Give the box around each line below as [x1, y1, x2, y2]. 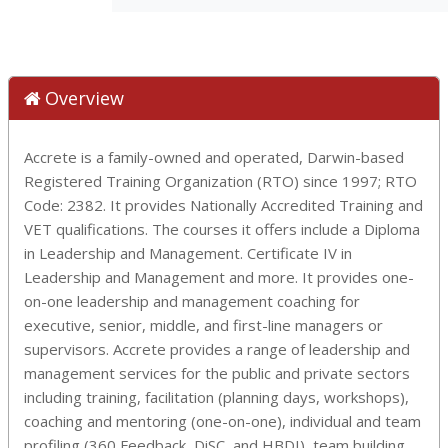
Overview [45, 85, 124, 110]
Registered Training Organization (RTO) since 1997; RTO [24, 170, 417, 191]
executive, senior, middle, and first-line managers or [24, 314, 383, 335]
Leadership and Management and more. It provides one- [24, 266, 414, 287]
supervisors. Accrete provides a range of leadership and [24, 338, 410, 359]
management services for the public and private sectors [24, 362, 410, 383]
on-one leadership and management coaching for [24, 290, 360, 311]
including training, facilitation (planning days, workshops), [24, 386, 409, 407]
